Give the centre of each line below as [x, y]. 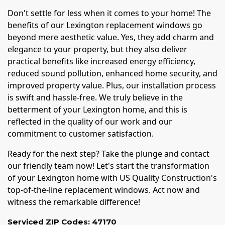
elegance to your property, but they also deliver [97, 49]
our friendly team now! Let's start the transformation [108, 166]
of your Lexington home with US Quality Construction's [112, 178]
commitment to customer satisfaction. [81, 134]
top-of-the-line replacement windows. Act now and [104, 190]
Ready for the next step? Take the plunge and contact [108, 154]
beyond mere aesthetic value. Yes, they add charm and [111, 37]
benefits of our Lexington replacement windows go [105, 25]
